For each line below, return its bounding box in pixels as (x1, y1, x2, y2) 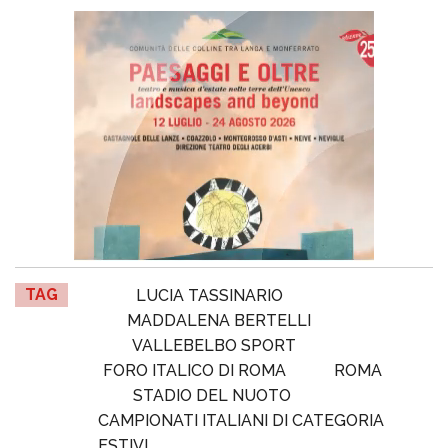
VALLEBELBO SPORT (131, 336, 296, 356)
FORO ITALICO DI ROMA (102, 361, 286, 381)
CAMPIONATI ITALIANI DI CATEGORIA (98, 411, 384, 431)
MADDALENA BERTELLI (126, 311, 311, 331)
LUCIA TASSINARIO (135, 286, 283, 306)
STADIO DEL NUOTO (133, 386, 291, 406)
